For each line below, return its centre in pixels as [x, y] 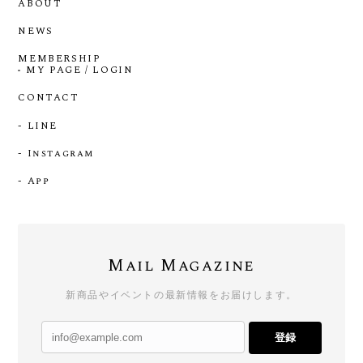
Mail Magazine [181, 266]
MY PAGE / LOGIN [80, 70]
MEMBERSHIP [60, 58]
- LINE [38, 126]
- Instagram [56, 153]
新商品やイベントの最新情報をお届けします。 [181, 295]
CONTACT [48, 98]
